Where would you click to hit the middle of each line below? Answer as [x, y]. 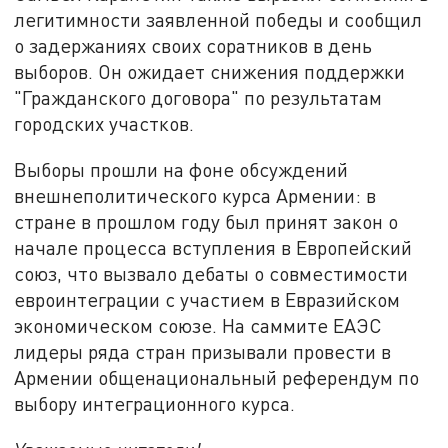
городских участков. [104, 124]
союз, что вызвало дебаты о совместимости [211, 273]
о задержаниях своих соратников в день [193, 46]
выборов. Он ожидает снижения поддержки [210, 72]
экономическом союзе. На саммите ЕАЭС [198, 325]
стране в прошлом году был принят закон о [206, 221]
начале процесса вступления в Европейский [213, 247]
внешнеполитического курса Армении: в [195, 195]
